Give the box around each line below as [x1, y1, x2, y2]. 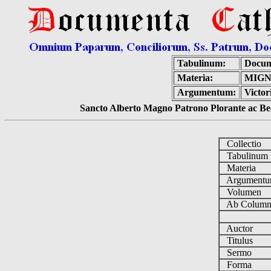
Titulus [219, 235, 258, 246]
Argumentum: [177, 87, 236, 97]
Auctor [219, 223, 258, 233]
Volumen [219, 187, 266, 197]
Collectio [219, 139, 266, 149]
